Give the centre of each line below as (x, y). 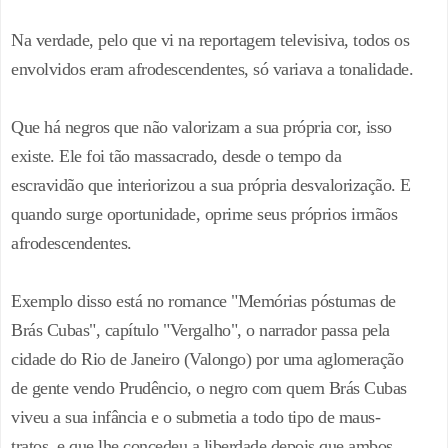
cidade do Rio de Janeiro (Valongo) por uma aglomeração (207, 359)
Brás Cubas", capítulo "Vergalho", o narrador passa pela (200, 330)
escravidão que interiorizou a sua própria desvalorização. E (211, 185)
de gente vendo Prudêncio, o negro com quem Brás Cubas (209, 388)
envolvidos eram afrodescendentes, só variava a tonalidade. (212, 69)
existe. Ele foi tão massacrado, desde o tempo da (176, 156)
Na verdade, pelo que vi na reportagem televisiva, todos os (210, 40)
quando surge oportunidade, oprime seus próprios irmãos (204, 214)
